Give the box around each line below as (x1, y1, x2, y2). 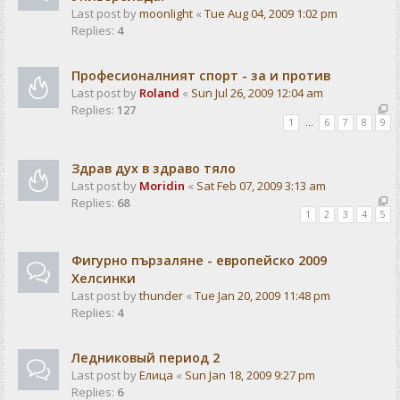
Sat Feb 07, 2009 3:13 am (196, 177, 326, 194)
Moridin (139, 177, 185, 194)
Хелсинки (71, 270, 136, 287)
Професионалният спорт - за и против (71, 67, 330, 85)
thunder (139, 287, 183, 304)
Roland (139, 85, 179, 102)
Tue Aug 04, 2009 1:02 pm (204, 5, 337, 22)
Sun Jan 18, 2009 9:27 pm (185, 367, 315, 383)
